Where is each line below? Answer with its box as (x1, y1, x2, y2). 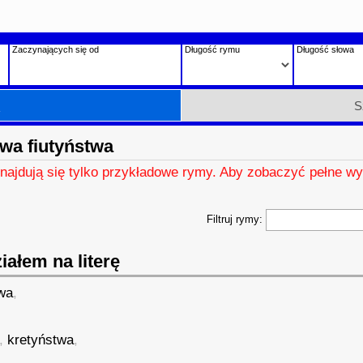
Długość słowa (296, 45, 354, 54)
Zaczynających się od (11, 45, 99, 54)
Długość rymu (184, 45, 240, 54)
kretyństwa (7, 332, 75, 348)
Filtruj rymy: (206, 213, 266, 225)
